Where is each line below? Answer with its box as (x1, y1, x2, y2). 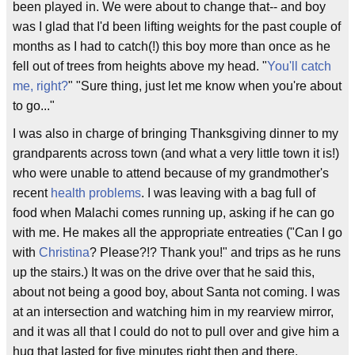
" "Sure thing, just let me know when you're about (68, 79, 342, 93)
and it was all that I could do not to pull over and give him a (13, 325, 339, 338)
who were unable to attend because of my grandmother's (13, 166, 329, 180)
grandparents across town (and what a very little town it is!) (13, 147, 339, 160)
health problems (51, 186, 141, 200)
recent (13, 186, 51, 200)
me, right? (13, 79, 68, 93)
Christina (39, 246, 90, 259)
